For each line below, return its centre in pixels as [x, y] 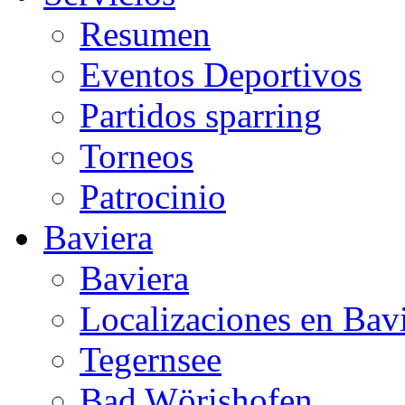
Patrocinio [153, 197]
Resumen [145, 34]
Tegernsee [151, 359]
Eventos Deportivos [221, 75]
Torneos [137, 156]
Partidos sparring [201, 115]
